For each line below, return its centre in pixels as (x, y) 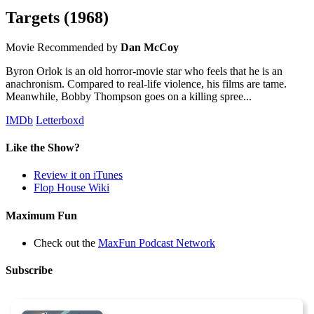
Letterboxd (60, 120)
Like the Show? (43, 148)
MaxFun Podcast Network (157, 243)
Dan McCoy (150, 47)
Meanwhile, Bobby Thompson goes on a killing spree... (129, 96)
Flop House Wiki (71, 188)
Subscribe (29, 271)
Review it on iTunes (78, 175)
